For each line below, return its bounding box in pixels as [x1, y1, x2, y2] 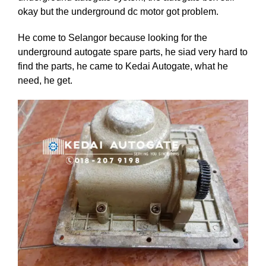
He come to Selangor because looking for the [18, 33, 207, 43]
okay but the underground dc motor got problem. [18, 7, 218, 17]
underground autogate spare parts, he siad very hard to [18, 47, 248, 57]
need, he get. [18, 75, 72, 85]
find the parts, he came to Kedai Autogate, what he [18, 61, 228, 71]
